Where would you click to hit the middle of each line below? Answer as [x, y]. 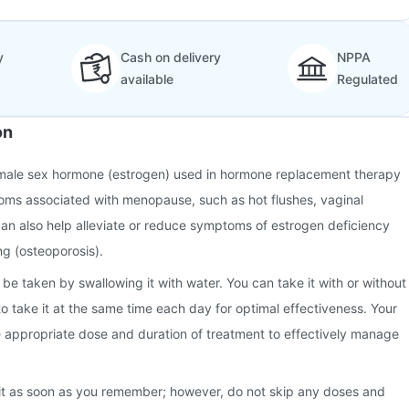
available [147, 79]
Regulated [367, 79]
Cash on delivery [170, 57]
